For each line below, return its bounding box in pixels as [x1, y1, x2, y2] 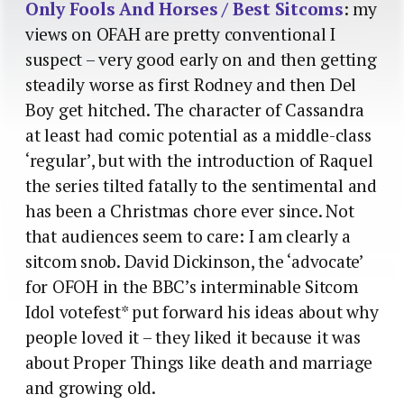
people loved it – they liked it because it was [25, 325, 361, 349]
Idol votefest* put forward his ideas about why [25, 299, 379, 324]
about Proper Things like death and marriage [25, 350, 373, 374]
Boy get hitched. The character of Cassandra [25, 97, 365, 122]
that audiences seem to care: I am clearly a [25, 224, 352, 248]
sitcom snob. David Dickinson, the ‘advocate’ [25, 249, 363, 273]
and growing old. [25, 375, 156, 399]
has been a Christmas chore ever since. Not [25, 198, 354, 223]
